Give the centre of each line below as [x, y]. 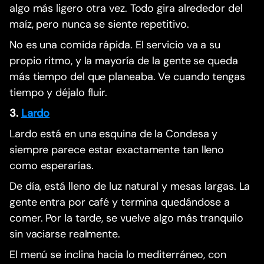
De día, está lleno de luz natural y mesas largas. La [130, 187]
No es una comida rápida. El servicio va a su [115, 45]
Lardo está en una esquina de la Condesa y [114, 134]
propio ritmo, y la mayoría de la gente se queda [124, 61]
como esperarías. [52, 166]
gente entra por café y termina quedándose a [120, 202]
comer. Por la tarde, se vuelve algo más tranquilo [126, 218]
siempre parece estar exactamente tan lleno [117, 150]
